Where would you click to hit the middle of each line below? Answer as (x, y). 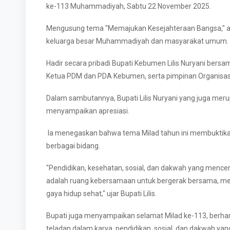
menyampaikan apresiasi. (88, 111)
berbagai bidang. (73, 146)
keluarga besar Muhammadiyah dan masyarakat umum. (137, 41)
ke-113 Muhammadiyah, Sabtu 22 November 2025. (129, 6)
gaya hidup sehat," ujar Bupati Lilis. (101, 194)
